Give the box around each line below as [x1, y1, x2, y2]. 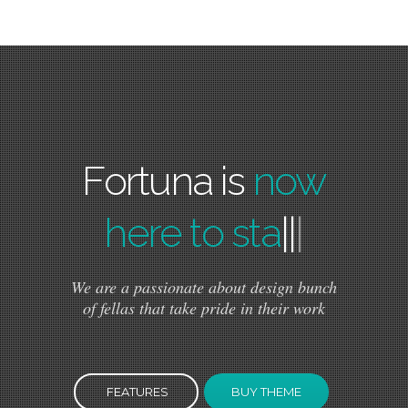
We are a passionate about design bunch [71, 275, 337, 298]
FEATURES [106, 383, 168, 399]
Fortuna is [82, 157, 253, 204]
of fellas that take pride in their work [83, 296, 325, 319]
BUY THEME [231, 383, 302, 399]
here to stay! [91, 209, 294, 256]
